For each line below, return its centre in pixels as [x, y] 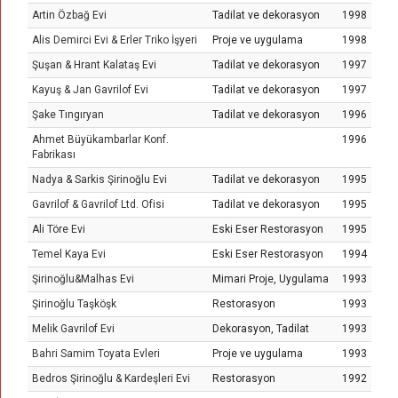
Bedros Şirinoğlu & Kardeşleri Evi [111, 378]
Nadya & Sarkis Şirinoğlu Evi [99, 179]
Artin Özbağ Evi [69, 15]
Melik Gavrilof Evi [73, 329]
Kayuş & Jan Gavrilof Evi [90, 90]
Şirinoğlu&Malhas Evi [83, 279]
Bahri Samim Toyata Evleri [96, 354]
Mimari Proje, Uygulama [271, 279]
